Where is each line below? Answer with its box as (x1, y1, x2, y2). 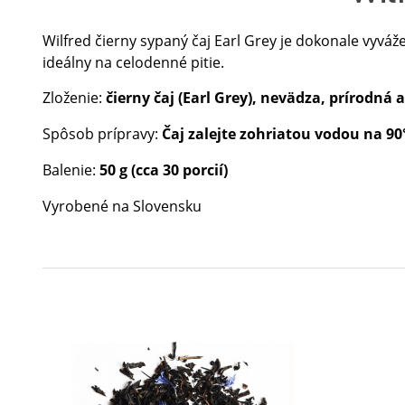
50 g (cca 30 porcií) (99, 160, 228, 180)
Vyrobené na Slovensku (42, 196, 202, 216)
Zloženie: (42, 88, 106, 108)
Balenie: (42, 160, 99, 180)
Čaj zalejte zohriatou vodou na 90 (162, 124, 402, 144)
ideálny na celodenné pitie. (42, 52, 224, 72)
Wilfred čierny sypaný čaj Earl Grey (42, 31, 277, 51)
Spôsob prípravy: (42, 124, 162, 144)
